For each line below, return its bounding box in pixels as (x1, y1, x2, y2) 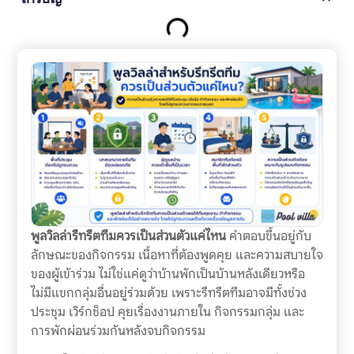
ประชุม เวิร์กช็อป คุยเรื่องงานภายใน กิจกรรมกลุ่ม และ (30, 303, 304, 321)
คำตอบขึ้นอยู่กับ (225, 228, 311, 245)
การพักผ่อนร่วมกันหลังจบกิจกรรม (30, 322, 205, 340)
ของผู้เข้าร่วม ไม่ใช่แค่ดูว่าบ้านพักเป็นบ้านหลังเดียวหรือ (30, 265, 305, 283)
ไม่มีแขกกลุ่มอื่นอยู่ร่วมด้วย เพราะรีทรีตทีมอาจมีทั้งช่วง (30, 284, 307, 302)
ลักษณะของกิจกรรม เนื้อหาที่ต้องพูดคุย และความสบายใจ (30, 247, 323, 264)
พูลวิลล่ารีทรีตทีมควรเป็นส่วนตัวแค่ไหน (30, 228, 226, 245)
